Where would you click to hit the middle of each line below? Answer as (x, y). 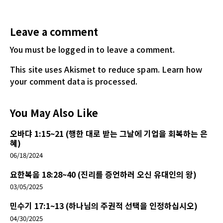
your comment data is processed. (74, 81)
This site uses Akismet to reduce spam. (86, 69)
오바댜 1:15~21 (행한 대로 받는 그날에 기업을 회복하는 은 (109, 134)
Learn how (182, 69)
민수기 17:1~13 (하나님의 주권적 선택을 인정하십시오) (104, 206)
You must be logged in (52, 50)
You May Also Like (54, 113)
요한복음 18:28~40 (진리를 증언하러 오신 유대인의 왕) (103, 174)
